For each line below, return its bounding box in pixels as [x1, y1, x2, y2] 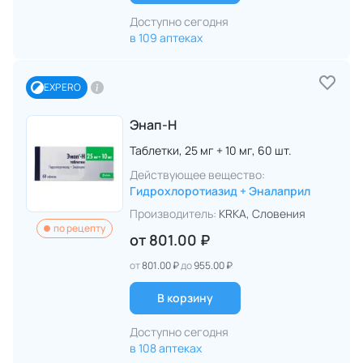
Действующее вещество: [130, 167, 265, 182]
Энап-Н [130, 116, 177, 134]
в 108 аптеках [130, 340, 202, 356]
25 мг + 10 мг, [185, 143, 258, 158]
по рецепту [53, 221, 105, 235]
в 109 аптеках [130, 30, 203, 45]
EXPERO [44, 80, 82, 94]
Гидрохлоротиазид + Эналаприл [130, 183, 310, 199]
